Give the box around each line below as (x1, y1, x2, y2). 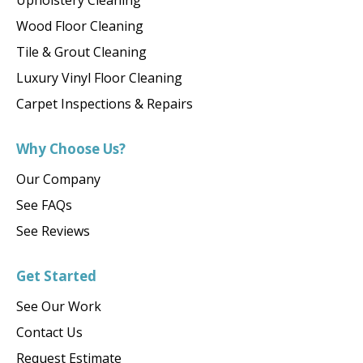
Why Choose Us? (16, 139, 126, 159)
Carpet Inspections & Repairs (16, 95, 193, 113)
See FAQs (16, 196, 72, 215)
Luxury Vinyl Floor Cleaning (16, 69, 182, 88)
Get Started (16, 267, 96, 286)
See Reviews (16, 222, 90, 241)
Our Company (16, 170, 100, 189)
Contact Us (16, 323, 83, 342)
